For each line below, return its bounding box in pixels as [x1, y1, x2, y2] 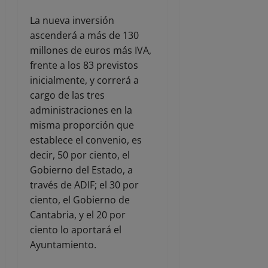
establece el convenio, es [30, 133, 142, 147]
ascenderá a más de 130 [30, 29, 139, 42]
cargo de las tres [30, 89, 105, 102]
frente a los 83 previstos [30, 59, 138, 72]
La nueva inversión [30, 14, 114, 28]
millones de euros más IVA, [30, 44, 151, 57]
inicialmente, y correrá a [30, 74, 139, 87]
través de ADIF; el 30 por [30, 178, 139, 192]
